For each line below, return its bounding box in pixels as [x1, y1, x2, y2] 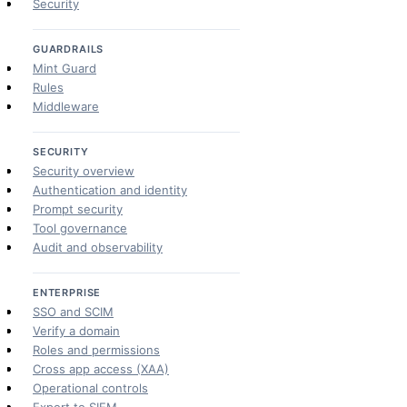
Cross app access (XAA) [33, 362, 169, 376]
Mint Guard [33, 61, 96, 75]
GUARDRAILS [33, 43, 104, 55]
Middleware [33, 99, 99, 114]
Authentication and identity [33, 183, 187, 197]
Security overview [33, 164, 134, 178]
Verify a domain [33, 323, 120, 338]
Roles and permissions [33, 342, 160, 357]
